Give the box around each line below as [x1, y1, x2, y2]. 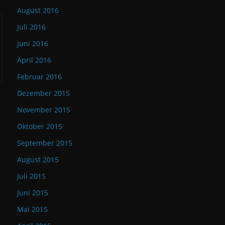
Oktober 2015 [17, 122, 62, 131]
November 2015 [17, 105, 70, 115]
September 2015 [17, 138, 72, 148]
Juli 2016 [17, 22, 46, 32]
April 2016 [17, 55, 51, 65]
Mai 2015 [17, 204, 48, 214]
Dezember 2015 [17, 88, 70, 98]
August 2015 [17, 155, 59, 164]
